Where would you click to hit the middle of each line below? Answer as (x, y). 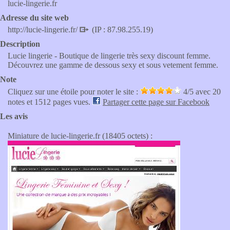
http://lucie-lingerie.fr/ (44, 30)
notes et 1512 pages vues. (50, 102)
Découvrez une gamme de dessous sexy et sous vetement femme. (113, 65)
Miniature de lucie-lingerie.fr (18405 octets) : (80, 136)
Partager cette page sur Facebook (156, 102)
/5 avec (200, 92)
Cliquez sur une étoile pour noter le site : (74, 92)
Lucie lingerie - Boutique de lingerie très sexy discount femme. (109, 56)
